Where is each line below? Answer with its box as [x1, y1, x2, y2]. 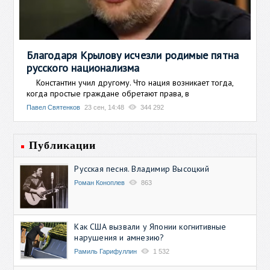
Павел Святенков [27, 103, 81, 111]
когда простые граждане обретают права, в [27, 87, 190, 99]
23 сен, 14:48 [84, 103, 125, 111]
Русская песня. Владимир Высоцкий [74, 163, 209, 174]
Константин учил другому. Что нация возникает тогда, [27, 77, 234, 88]
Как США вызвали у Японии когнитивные [74, 221, 227, 232]
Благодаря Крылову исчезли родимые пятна [27, 48, 239, 62]
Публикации [29, 139, 96, 151]
